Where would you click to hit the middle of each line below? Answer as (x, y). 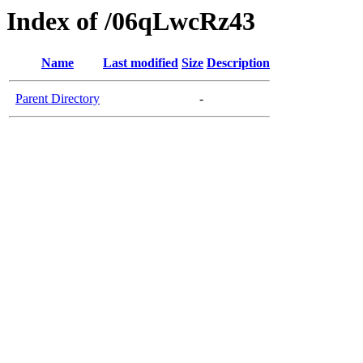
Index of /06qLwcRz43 (131, 21)
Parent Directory (58, 99)
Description (238, 63)
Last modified (141, 63)
